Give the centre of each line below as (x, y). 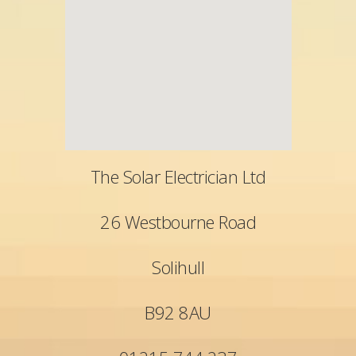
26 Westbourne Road (178, 222)
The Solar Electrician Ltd (178, 176)
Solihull (178, 267)
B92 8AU (178, 312)
